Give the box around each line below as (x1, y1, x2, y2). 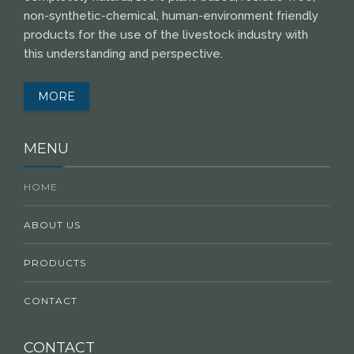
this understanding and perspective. (24, 46, 223, 61)
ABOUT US (24, 218, 81, 231)
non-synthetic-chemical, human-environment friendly (24, 8, 318, 23)
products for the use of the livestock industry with (24, 27, 308, 42)
